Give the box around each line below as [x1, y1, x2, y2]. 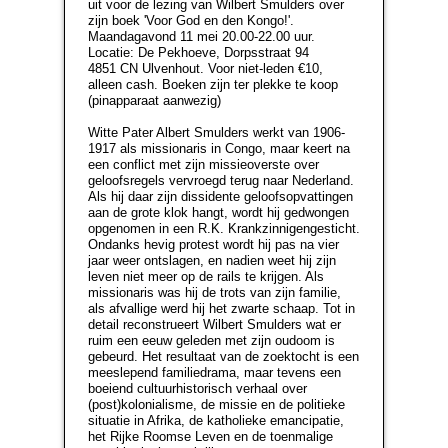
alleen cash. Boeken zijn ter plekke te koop [88, 77, 338, 92]
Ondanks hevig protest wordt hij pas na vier [88, 237, 339, 252]
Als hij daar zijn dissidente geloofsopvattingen [88, 189, 353, 204]
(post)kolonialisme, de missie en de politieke [88, 397, 345, 412]
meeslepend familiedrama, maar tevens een [88, 365, 341, 380]
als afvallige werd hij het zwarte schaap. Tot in [88, 301, 355, 316]
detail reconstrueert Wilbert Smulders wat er [88, 317, 341, 332]
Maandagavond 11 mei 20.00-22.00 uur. [88, 29, 315, 44]
